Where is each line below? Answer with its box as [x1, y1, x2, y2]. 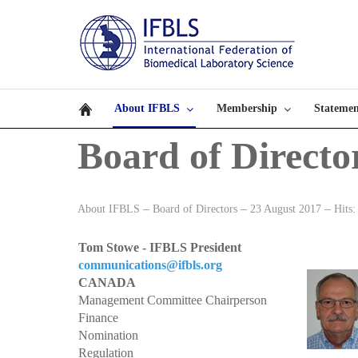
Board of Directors [153, 203, 237, 215]
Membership [217, 102, 277, 114]
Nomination [78, 328, 138, 342]
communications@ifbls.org [78, 258, 222, 272]
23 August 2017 [250, 203, 324, 215]
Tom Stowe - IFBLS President [78, 241, 241, 254]
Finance [78, 311, 118, 324]
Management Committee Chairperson [78, 293, 267, 307]
